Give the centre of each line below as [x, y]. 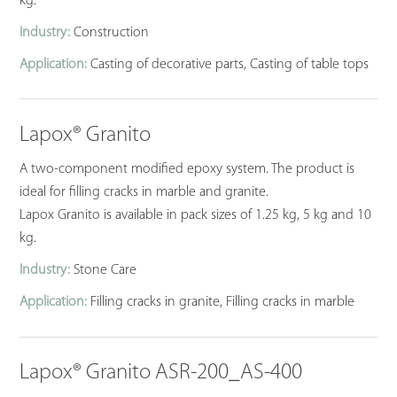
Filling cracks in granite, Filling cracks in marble [221, 302]
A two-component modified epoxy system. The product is [187, 169]
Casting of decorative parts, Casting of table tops [228, 64]
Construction [110, 32]
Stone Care [104, 270]
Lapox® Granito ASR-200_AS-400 [161, 373]
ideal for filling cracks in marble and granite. [144, 192]
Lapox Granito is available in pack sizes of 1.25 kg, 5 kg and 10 [196, 215]
